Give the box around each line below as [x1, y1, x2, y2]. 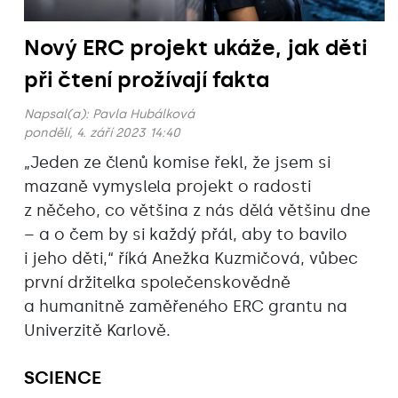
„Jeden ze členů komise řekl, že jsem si [24, 152, 330, 172]
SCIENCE [24, 366, 101, 388]
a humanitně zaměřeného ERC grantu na [24, 296, 347, 316]
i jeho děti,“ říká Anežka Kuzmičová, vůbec [24, 248, 358, 268]
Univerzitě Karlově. [24, 320, 171, 340]
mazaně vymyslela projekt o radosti [24, 176, 311, 196]
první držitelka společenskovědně [24, 272, 291, 292]
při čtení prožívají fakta [24, 66, 269, 92]
